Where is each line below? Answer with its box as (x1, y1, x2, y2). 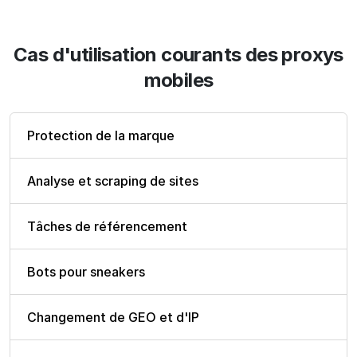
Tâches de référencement (27, 218, 187, 234)
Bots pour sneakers (27, 263, 145, 280)
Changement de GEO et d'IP (27, 308, 199, 325)
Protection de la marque (27, 127, 175, 143)
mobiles (143, 68, 214, 92)
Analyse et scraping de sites (27, 172, 198, 189)
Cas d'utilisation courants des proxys (14, 42, 343, 66)
